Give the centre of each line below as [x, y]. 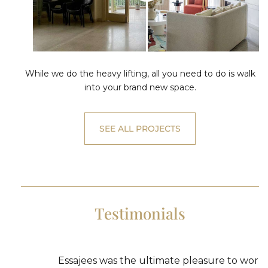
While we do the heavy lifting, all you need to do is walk [140, 73]
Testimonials [140, 213]
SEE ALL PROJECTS [140, 128]
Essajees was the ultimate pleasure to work [146, 260]
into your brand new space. [140, 87]
